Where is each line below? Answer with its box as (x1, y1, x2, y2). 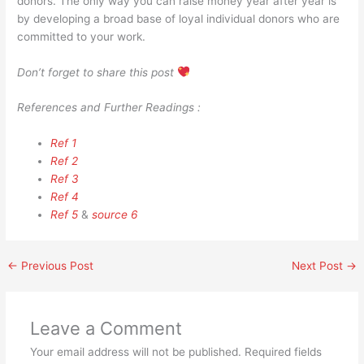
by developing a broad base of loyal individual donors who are (17, 11, 340, 25)
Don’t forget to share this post (17, 65, 178, 79)
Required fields (244, 345, 322, 359)
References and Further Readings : (17, 101, 201, 115)
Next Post (291, 259, 346, 273)
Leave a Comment (29, 318, 182, 340)
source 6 (92, 208, 139, 222)
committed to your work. (17, 29, 146, 43)
